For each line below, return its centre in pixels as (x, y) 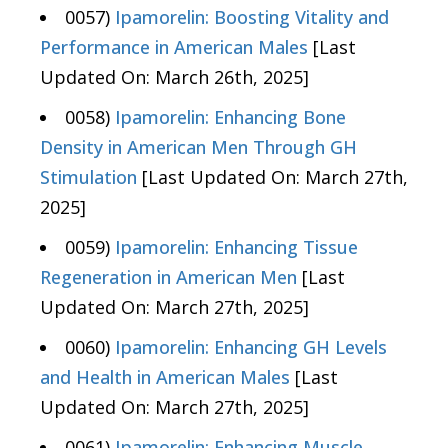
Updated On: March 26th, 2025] (174, 77)
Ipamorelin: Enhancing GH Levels (251, 347)
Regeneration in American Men (168, 277)
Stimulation (88, 177)
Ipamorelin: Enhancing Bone (230, 117)
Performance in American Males (174, 47)
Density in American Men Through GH (198, 147)
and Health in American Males (165, 377)
